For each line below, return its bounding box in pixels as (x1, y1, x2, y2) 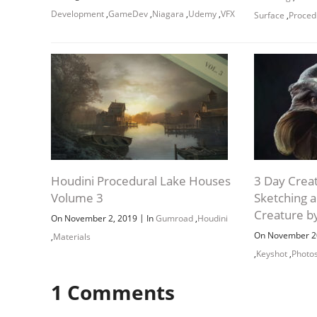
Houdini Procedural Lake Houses (51, 172, 231, 189)
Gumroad (156, 212, 193, 224)
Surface (254, 8, 285, 21)
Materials (53, 230, 91, 243)
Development (51, 7, 104, 20)
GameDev (108, 7, 148, 20)
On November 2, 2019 (51, 212, 139, 224)
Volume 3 (51, 189, 103, 206)
